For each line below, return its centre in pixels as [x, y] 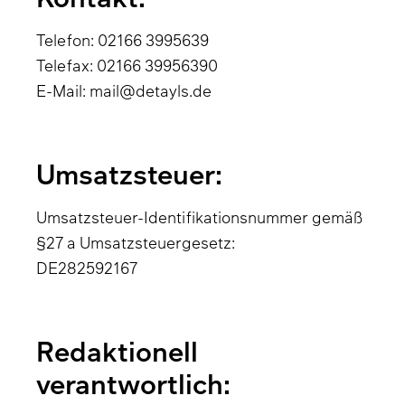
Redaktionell [117, 351]
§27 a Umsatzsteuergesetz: [136, 243]
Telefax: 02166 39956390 [127, 66]
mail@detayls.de [151, 91]
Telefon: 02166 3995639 [122, 40]
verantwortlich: [133, 384]
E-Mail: [63, 91]
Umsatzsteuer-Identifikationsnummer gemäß [199, 217]
